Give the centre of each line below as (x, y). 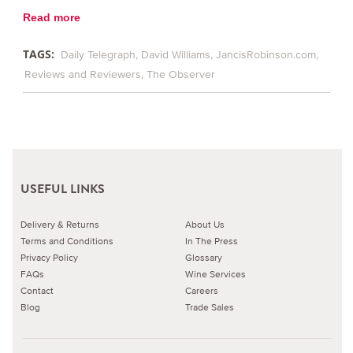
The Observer (180, 75)
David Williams (175, 55)
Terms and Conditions (67, 240)
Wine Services (216, 273)
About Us (205, 224)
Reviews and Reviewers (82, 75)
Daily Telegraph (98, 55)
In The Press (212, 240)
